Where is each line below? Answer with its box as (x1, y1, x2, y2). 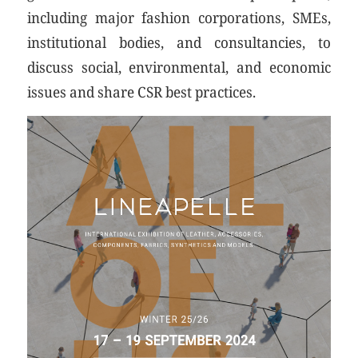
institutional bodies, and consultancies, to (26, 31, 332, 52)
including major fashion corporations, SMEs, (26, 6, 332, 27)
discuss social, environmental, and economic (26, 56, 332, 77)
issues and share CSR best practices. (26, 81, 256, 101)
